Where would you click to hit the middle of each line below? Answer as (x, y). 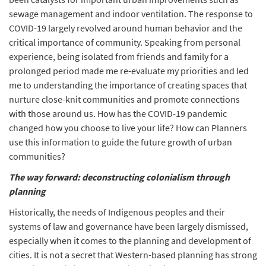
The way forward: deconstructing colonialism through (119, 177)
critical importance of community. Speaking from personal (125, 42)
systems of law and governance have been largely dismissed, (129, 226)
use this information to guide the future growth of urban (121, 142)
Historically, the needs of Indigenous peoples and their (117, 212)
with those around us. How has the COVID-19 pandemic (118, 113)
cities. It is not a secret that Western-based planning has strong (133, 255)
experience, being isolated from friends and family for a (119, 56)
